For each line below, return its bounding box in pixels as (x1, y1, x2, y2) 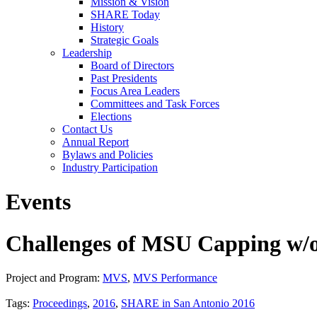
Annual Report (62, 136, 129, 148)
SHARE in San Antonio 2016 (121, 297, 255, 310)
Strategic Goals (91, 34, 158, 46)
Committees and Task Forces (91, 98, 219, 110)
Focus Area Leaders (91, 85, 180, 97)
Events (6, 189, 71, 215)
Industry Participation (62, 161, 158, 173)
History (91, 21, 124, 33)
